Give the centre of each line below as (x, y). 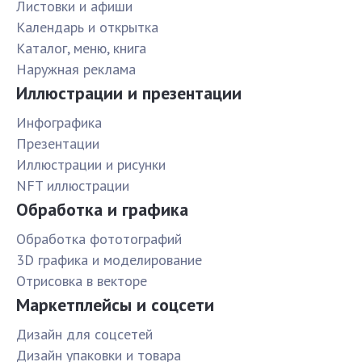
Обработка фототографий (99, 239)
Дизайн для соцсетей (84, 335)
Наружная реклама (76, 69)
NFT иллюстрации (73, 186)
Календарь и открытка (87, 27)
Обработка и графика (102, 210)
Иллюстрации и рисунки (91, 165)
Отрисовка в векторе (82, 281)
